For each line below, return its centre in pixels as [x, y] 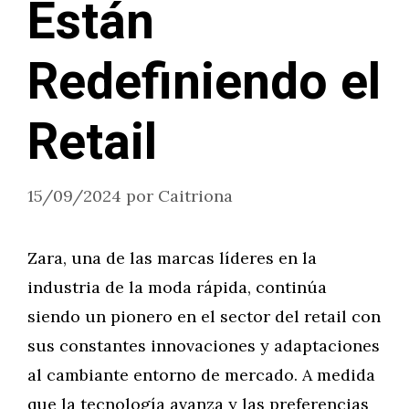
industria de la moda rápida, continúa [177, 287]
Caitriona [195, 196]
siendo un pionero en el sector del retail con [204, 316]
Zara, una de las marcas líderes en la [172, 258]
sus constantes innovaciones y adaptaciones [204, 346]
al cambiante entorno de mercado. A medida [201, 375]
